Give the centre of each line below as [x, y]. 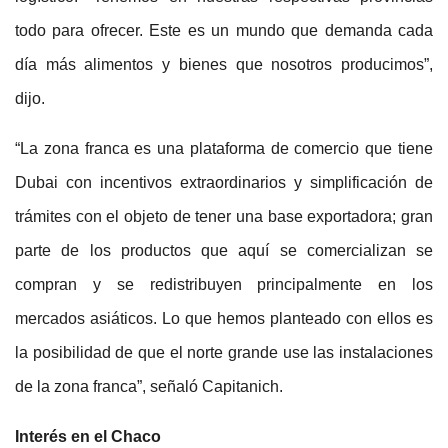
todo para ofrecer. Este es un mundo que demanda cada [224, 31]
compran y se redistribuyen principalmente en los [224, 285]
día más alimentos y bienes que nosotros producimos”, [224, 65]
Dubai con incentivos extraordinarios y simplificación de [224, 183]
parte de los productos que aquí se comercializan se [224, 251]
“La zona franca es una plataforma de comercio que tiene [224, 149]
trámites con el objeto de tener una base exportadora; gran [224, 217]
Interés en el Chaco [88, 437]
